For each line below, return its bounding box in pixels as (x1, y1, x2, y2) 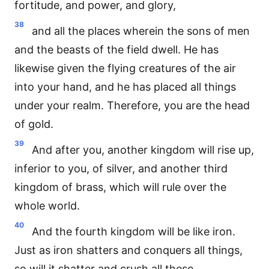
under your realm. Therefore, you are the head (14, 99, 250, 112)
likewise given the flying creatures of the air (14, 62, 236, 74)
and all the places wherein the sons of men (32, 25, 250, 37)
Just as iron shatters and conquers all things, (14, 244, 243, 256)
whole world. (14, 199, 80, 212)
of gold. (14, 118, 53, 130)
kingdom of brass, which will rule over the (14, 181, 226, 193)
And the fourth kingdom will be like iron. (32, 225, 235, 238)
